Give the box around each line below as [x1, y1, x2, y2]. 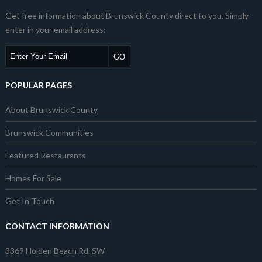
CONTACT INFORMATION [5, 221, 109, 232]
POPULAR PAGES [5, 80, 72, 91]
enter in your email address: [5, 25, 106, 35]
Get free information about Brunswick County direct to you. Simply [5, 11, 249, 21]
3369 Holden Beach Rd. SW [5, 246, 105, 256]
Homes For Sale [5, 173, 61, 184]
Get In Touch [5, 196, 54, 206]
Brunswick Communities [5, 127, 94, 138]
